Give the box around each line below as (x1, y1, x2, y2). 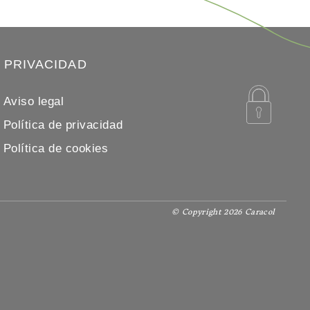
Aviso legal (3, 94, 64, 108)
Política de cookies (3, 141, 109, 155)
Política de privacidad (3, 118, 123, 131)
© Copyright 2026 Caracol (172, 206, 275, 217)
